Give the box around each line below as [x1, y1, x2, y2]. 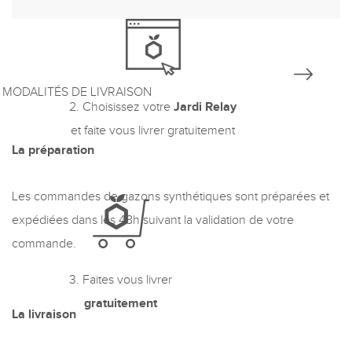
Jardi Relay [174, 99, 236, 115]
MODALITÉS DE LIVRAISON [2, 85, 152, 101]
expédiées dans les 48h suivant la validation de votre [12, 213, 294, 229]
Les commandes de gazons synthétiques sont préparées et [12, 189, 329, 205]
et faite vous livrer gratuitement [71, 123, 235, 138]
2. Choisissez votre [69, 99, 174, 115]
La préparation [12, 143, 94, 159]
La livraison [12, 307, 76, 323]
